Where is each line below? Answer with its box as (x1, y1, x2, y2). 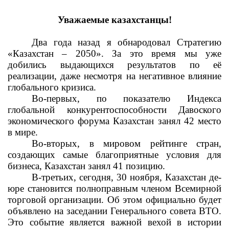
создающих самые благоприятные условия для (8, 149, 221, 160)
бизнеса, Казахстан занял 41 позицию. (8, 161, 165, 171)
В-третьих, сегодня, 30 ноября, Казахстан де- (32, 172, 221, 182)
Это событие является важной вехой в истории (8, 217, 221, 227)
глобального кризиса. (8, 82, 96, 93)
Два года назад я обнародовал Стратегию (32, 37, 221, 48)
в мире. (8, 127, 38, 138)
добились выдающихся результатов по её (8, 59, 221, 70)
